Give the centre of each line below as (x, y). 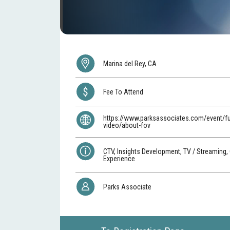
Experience (119, 158)
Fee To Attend (124, 92)
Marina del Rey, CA (130, 63)
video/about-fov (127, 125)
